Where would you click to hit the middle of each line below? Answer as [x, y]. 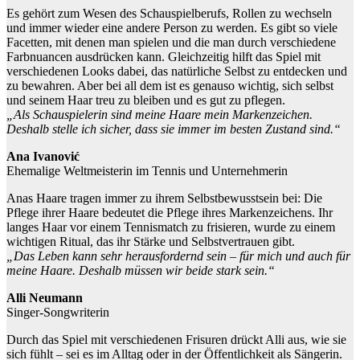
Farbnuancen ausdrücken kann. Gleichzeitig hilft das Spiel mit [164, 57]
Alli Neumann [45, 298]
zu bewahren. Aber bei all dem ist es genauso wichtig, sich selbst [170, 86]
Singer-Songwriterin [58, 313]
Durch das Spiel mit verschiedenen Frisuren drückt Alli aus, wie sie [176, 340]
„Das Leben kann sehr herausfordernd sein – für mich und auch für [178, 256]
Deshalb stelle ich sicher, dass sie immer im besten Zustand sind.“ [174, 129]
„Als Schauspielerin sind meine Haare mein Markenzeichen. [160, 115]
